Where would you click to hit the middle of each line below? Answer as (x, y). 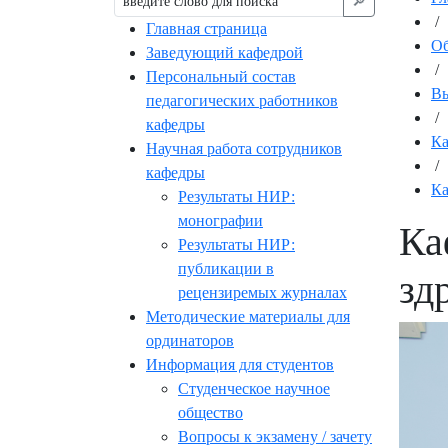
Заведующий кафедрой (224, 53)
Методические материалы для (248, 317)
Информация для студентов (240, 365)
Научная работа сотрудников (244, 149)
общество (210, 413)
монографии (220, 221)
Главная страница (206, 29)
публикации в (226, 269)
